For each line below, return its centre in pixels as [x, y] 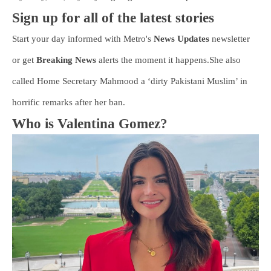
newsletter [230, 39]
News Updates [181, 39]
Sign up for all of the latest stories [113, 18]
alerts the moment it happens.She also [170, 60]
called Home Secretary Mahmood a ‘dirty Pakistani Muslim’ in [130, 81]
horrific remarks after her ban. [69, 102]
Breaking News [67, 60]
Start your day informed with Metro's [83, 39]
